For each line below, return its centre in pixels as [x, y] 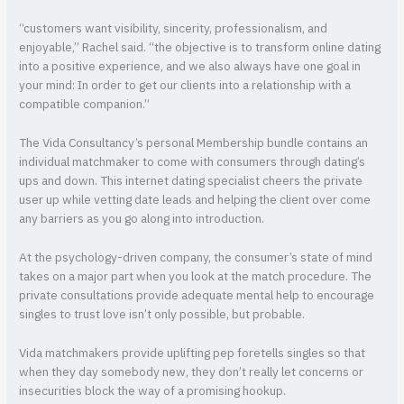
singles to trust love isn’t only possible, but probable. [162, 315]
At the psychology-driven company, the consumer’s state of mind [196, 258]
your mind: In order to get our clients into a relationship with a [185, 86]
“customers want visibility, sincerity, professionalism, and [174, 29]
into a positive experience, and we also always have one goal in [190, 67]
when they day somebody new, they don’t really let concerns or [192, 372]
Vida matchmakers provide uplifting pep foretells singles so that [193, 353]
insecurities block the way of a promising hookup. [153, 391]
